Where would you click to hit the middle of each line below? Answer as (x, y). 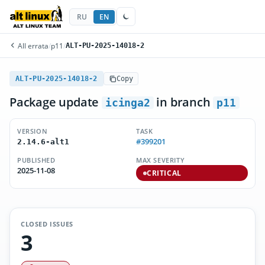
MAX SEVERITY (161, 160)
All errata (32, 46)
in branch (183, 102)
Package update (56, 102)
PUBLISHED (36, 160)
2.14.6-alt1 (43, 142)
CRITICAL (164, 173)
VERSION (33, 131)
